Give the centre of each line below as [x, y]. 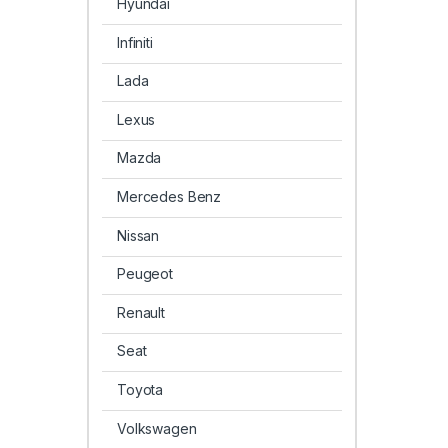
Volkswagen [156, 428]
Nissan [138, 235]
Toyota [140, 389]
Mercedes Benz [169, 196]
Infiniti [134, 42]
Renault [141, 312]
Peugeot [145, 274]
